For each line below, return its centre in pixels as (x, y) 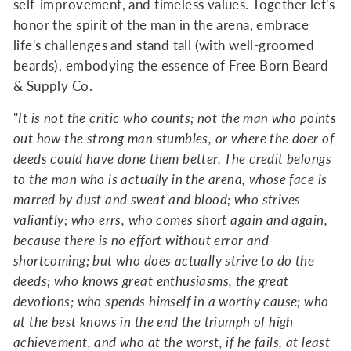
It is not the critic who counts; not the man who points (177, 118)
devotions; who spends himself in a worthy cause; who (171, 301)
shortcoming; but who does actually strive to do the (164, 261)
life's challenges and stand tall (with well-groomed (164, 45)
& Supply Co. (53, 86)
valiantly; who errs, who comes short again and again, (170, 220)
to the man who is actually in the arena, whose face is (170, 179)
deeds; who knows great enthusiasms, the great (151, 281)
